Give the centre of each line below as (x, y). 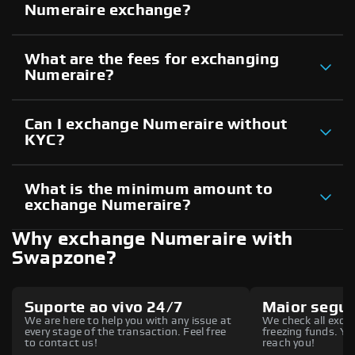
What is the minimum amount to (149, 189)
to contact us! (61, 343)
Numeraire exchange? (108, 10)
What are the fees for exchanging (152, 59)
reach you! (288, 343)
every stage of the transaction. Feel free (126, 332)
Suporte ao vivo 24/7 (104, 307)
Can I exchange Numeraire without (156, 124)
